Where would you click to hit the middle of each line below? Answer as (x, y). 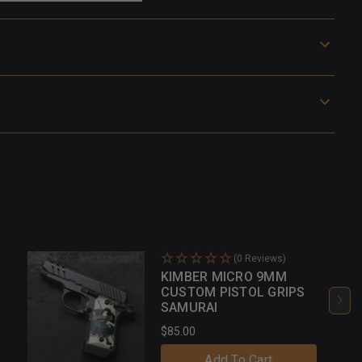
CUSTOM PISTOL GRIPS (233, 292)
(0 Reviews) (259, 258)
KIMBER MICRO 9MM (223, 276)
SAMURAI (189, 307)
